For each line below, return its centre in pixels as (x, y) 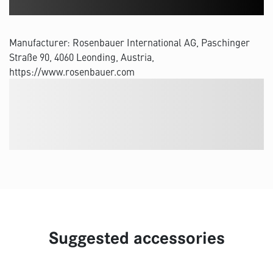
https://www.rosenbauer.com (72, 71)
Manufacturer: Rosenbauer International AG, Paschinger (129, 42)
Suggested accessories (136, 238)
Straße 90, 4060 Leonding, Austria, (82, 57)
